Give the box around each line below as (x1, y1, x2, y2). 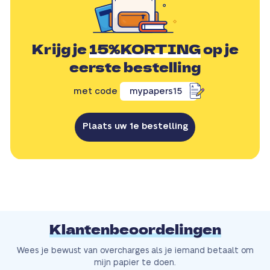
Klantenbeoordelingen (49, 219, 221, 239)
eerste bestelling (69, 57, 201, 77)
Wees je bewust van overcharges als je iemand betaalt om (16, 246, 254, 256)
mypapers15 (129, 87, 182, 96)
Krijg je (31, 39, 89, 59)
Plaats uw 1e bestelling (82, 122, 188, 131)
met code (73, 87, 120, 96)
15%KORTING (89, 39, 201, 59)
